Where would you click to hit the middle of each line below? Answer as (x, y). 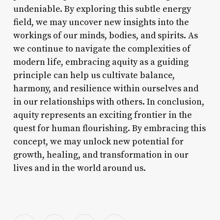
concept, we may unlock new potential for (98, 141)
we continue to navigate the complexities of (102, 49)
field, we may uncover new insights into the (101, 22)
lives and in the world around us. (79, 168)
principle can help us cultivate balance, (94, 75)
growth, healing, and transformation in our (101, 155)
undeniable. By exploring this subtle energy (102, 9)
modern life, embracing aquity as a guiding (101, 62)
